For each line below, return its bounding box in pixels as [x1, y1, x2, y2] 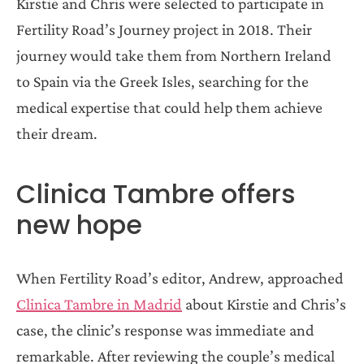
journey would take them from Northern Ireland [16, 45, 331, 64]
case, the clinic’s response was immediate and [16, 320, 314, 339]
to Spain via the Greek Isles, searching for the [16, 71, 309, 90]
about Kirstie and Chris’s [182, 294, 346, 313]
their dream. [16, 123, 97, 142]
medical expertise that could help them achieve [16, 97, 323, 116]
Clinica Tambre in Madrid [16, 294, 182, 313]
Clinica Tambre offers [16, 175, 296, 212]
